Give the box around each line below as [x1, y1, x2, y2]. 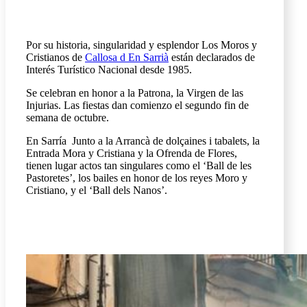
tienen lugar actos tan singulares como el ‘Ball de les [26, 159, 251, 171]
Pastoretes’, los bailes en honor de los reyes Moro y [26, 171, 247, 184]
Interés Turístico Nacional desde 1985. [26, 63, 192, 75]
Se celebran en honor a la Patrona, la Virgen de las [26, 86, 243, 99]
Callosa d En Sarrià [85, 51, 169, 63]
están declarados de [169, 51, 255, 63]
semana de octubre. [26, 111, 109, 123]
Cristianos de [26, 51, 85, 63]
